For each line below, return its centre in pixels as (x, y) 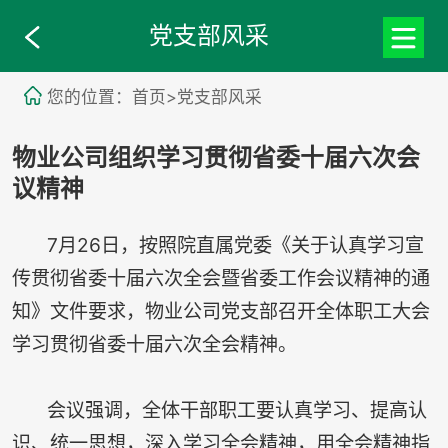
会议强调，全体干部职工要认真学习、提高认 (219, 410)
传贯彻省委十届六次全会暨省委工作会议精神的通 (220, 278)
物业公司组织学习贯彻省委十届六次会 (215, 158)
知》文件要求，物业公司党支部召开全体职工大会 (220, 311)
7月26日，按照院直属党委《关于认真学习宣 (217, 245)
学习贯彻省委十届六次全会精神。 (154, 344)
